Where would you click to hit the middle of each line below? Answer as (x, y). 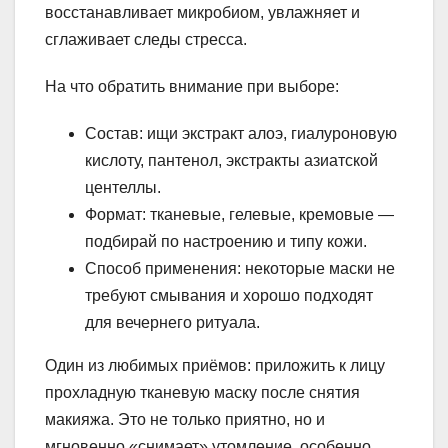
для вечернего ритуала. (172, 323)
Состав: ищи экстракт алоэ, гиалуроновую (241, 134)
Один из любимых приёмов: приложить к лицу (215, 366)
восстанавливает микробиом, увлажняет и (202, 13)
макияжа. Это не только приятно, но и (185, 420)
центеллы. (123, 188)
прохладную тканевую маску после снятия (202, 393)
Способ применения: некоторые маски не (240, 269)
